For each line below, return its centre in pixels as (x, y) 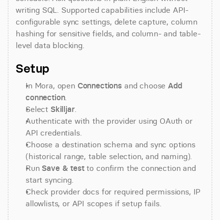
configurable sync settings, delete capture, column (107, 22)
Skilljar (62, 109)
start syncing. (50, 180)
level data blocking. (50, 45)
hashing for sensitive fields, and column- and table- (108, 33)
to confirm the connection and (140, 168)
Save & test (63, 168)
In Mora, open (52, 85)
